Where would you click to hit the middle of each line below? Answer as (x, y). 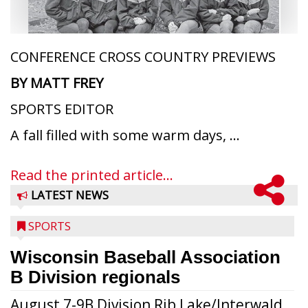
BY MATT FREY (57, 83)
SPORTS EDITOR (62, 109)
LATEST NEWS (70, 195)
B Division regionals (95, 277)
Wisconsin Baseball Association (145, 257)
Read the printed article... (92, 175)
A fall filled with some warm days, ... (125, 135)
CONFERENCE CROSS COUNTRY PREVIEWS (143, 57)
